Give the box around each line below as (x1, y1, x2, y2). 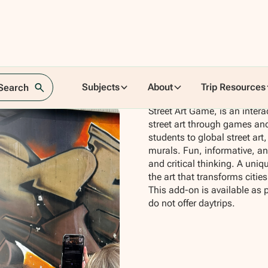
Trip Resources (201, 81, 266, 93)
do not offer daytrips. (148, 197, 235, 209)
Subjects (81, 81, 120, 93)
